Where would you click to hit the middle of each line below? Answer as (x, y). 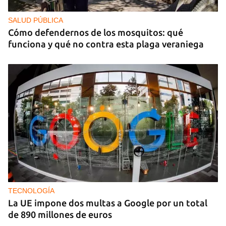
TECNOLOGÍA (31, 190)
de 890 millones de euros (60, 214)
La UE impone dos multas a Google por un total (108, 203)
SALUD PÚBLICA (36, 20)
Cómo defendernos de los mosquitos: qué (96, 32)
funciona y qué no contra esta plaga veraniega (106, 44)
